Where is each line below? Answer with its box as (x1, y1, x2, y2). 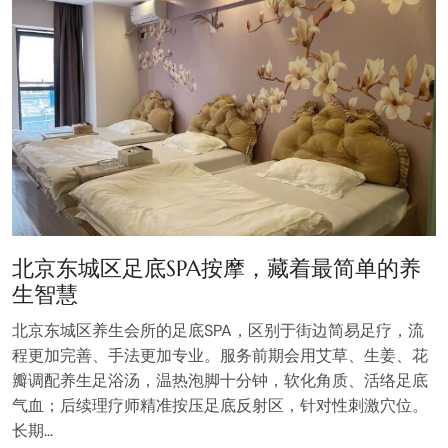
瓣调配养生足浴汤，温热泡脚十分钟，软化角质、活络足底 (12, 370, 428, 392)
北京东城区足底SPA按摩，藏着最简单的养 (12, 255, 421, 283)
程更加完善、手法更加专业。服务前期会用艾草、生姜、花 (12, 345, 428, 367)
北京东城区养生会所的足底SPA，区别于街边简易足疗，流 (12, 320, 424, 342)
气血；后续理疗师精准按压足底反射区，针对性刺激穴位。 (12, 395, 428, 417)
